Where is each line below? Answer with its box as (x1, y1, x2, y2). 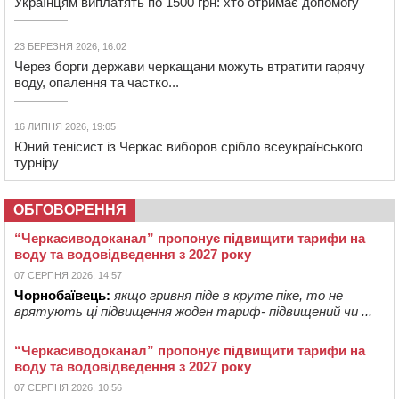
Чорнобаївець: (14, 287, 110, 303)
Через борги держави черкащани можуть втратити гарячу (14, 58, 365, 74)
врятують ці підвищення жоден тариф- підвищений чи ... (14, 303, 372, 319)
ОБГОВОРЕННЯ (13, 201, 126, 217)
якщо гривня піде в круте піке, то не (114, 287, 343, 303)
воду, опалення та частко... (14, 74, 179, 90)
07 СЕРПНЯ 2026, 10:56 (14, 381, 122, 393)
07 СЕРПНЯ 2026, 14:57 (14, 269, 122, 281)
